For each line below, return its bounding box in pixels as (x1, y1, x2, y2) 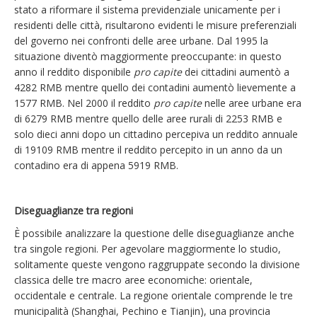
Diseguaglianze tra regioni (14, 204, 133, 217)
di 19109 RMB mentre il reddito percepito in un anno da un (14, 143, 282, 156)
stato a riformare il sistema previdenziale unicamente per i (14, 3, 280, 16)
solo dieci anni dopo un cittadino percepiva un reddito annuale (14, 127, 298, 141)
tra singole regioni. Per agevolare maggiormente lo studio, (14, 242, 281, 255)
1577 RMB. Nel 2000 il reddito (14, 96, 154, 110)
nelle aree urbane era (202, 96, 301, 110)
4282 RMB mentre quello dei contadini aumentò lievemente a (14, 81, 296, 94)
